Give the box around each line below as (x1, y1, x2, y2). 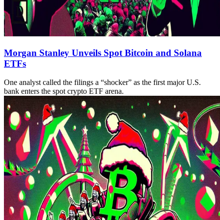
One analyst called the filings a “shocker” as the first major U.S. (4, 78, 201, 87)
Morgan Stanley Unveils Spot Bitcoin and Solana (4, 47, 202, 58)
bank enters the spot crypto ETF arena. (4, 87, 124, 96)
